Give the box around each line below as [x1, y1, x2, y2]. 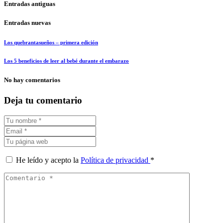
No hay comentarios [4, 76, 60, 84]
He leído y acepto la [16, 156, 81, 165]
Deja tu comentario [4, 95, 82, 106]
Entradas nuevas [4, 19, 51, 27]
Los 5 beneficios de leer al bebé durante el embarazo [4, 58, 129, 64]
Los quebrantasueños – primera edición [4, 39, 98, 46]
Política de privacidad [81, 156, 150, 165]
